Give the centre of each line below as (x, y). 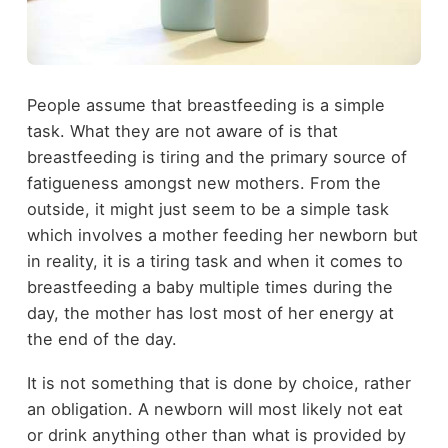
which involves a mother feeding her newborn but (222, 234)
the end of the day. (101, 338)
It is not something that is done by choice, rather (218, 383)
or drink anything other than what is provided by (216, 435)
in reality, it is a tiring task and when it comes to (214, 260)
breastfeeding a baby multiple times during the (209, 286)
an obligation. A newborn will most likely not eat (214, 409)
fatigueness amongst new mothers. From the (203, 182)
